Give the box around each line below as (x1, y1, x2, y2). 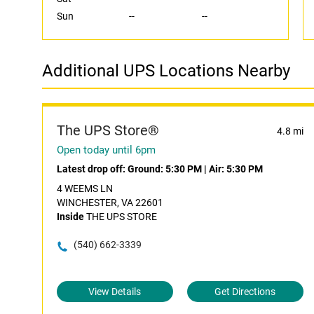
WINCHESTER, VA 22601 (57, 197, 163, 208)
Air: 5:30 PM (209, 163, 263, 175)
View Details (88, 286, 142, 297)
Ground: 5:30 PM (128, 163, 202, 175)
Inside (57, 211, 84, 222)
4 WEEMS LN (57, 183, 113, 194)
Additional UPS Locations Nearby (42, 61, 290, 81)
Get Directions (214, 286, 276, 297)
